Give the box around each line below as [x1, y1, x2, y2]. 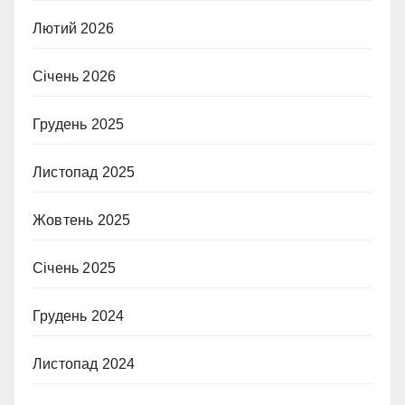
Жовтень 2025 [33, 212, 131, 228]
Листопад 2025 [33, 164, 136, 180]
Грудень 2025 [33, 116, 125, 132]
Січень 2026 [33, 68, 117, 84]
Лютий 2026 [33, 20, 114, 36]
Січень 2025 [33, 259, 117, 276]
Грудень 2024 [33, 307, 125, 324]
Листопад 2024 [33, 355, 136, 372]
